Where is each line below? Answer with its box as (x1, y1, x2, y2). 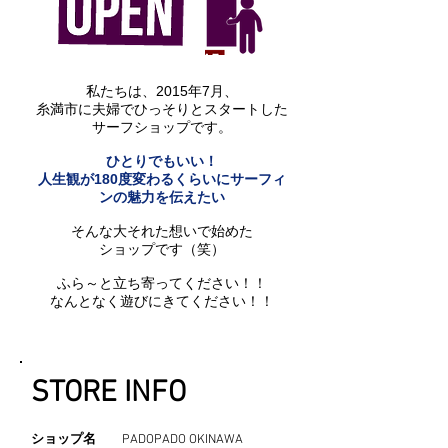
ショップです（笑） (98, 241, 225, 257)
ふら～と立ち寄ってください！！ (56, 275, 267, 291)
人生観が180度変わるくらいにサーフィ (37, 171, 286, 187)
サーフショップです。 (91, 119, 232, 135)
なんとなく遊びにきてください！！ (49, 293, 274, 309)
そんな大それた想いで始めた (70, 223, 253, 239)
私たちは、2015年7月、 (85, 83, 238, 99)
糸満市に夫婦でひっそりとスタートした (35, 101, 288, 117)
